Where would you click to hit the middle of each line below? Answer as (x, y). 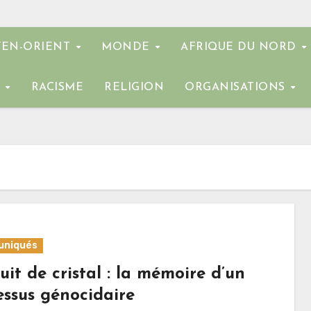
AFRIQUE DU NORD (241, 47)
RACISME (57, 87)
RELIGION (134, 87)
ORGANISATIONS (237, 87)
